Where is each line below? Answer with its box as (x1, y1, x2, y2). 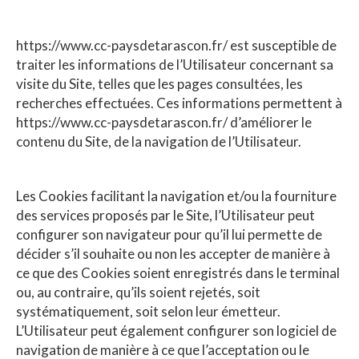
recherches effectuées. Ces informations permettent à (16, 94, 342, 111)
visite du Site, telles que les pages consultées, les (16, 75, 303, 92)
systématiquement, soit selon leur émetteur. (16, 302, 280, 320)
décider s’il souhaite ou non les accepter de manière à (16, 244, 330, 262)
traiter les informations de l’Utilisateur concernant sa (16, 55, 333, 73)
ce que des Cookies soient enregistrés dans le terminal (16, 264, 340, 281)
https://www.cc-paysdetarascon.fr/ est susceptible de (16, 36, 337, 54)
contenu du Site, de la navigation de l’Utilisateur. (16, 132, 301, 150)
